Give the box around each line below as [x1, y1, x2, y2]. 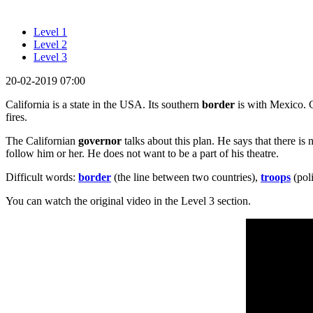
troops [261, 170, 291, 183]
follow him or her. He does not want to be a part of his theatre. [6, 147, 279, 159]
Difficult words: [6, 170, 78, 183]
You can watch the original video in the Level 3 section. [6, 194, 251, 207]
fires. [6, 110, 27, 123]
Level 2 [34, 38, 67, 50]
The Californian [6, 134, 78, 147]
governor [78, 134, 124, 147]
